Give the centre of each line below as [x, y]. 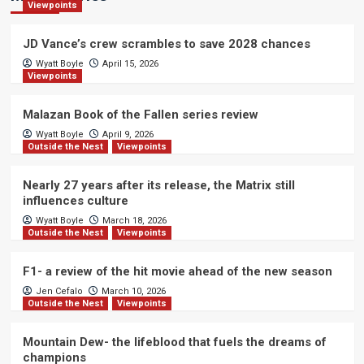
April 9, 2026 [128, 134]
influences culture [75, 201]
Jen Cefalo [59, 291]
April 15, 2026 [130, 64]
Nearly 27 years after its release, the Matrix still [158, 185]
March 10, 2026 [133, 291]
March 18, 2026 [134, 221]
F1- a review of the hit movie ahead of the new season [177, 271]
